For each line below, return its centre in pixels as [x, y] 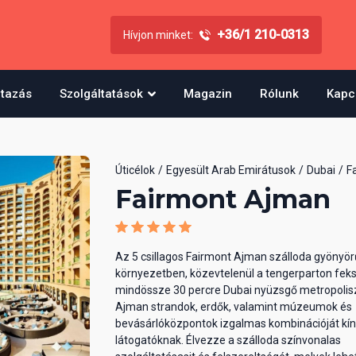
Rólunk [279, 94]
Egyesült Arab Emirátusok [231, 170]
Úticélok [135, 170]
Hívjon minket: [158, 35]
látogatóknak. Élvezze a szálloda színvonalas [228, 341]
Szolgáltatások [101, 94]
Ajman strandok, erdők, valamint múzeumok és [234, 307]
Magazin [208, 94]
